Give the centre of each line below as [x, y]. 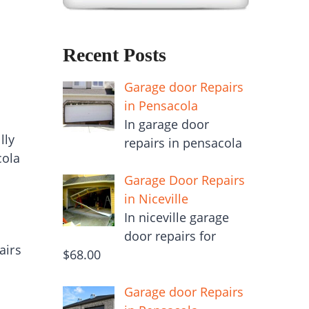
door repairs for [170, 236]
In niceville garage [176, 217]
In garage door [166, 124]
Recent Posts [114, 55]
